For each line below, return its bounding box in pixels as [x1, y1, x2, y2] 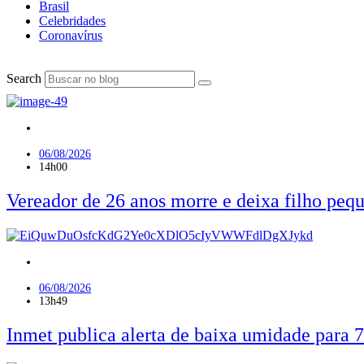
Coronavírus [39, 28, 102, 42]
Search [6, 71, 41, 85]
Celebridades [39, 14, 106, 28]
